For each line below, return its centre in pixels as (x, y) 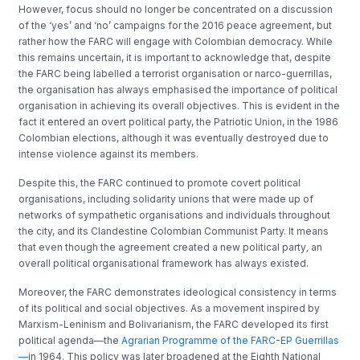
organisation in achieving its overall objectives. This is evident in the (180, 105)
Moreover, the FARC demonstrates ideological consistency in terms (178, 292)
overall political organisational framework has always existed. (164, 263)
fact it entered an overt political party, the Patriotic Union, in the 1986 (179, 121)
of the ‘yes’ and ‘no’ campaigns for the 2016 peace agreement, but (176, 25)
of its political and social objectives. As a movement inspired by (170, 308)
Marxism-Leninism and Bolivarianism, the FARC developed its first (174, 324)
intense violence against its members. (109, 153)
